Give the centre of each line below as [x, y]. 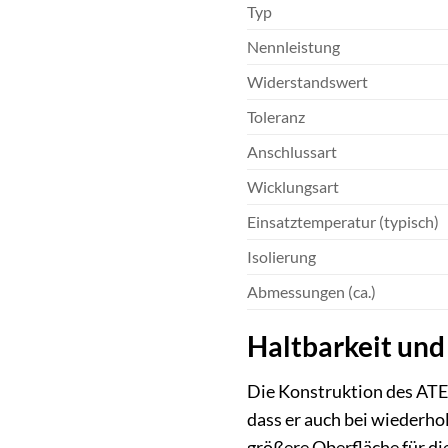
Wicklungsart [293, 187]
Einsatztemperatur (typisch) [343, 222]
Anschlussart [292, 152]
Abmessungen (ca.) [311, 292]
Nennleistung [293, 47]
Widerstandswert [307, 82]
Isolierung [281, 257]
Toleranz [276, 117]
